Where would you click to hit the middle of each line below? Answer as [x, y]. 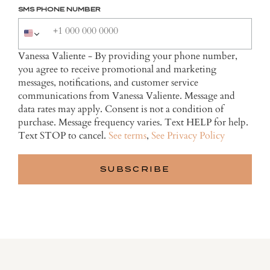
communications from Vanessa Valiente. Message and [127, 96]
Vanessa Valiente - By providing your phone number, [128, 56]
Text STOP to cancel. [63, 136]
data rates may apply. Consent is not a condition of [121, 109]
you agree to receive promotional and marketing [117, 70]
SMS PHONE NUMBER [59, 9]
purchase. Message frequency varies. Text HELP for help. [133, 123]
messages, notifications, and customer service [108, 83]
